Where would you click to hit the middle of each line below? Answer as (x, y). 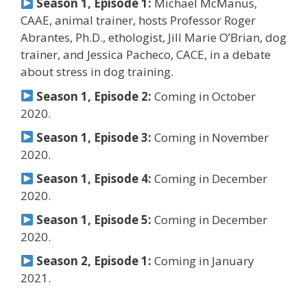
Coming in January (203, 261)
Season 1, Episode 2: (94, 96)
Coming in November (210, 137)
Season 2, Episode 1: (94, 261)
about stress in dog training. (97, 72)
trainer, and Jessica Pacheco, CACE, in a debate (146, 55)
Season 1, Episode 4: (94, 178)
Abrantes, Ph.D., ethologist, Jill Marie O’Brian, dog (153, 38)
